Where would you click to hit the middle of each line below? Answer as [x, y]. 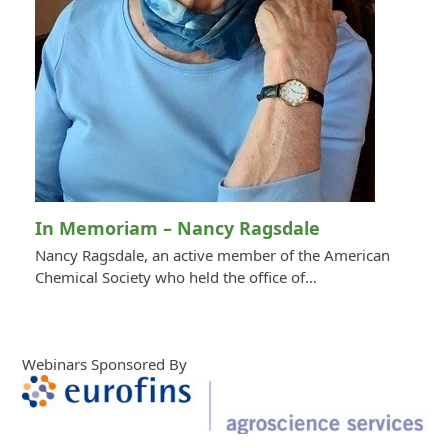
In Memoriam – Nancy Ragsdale [177, 227]
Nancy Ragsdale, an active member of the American [212, 254]
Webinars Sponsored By [105, 363]
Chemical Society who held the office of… [175, 276]
